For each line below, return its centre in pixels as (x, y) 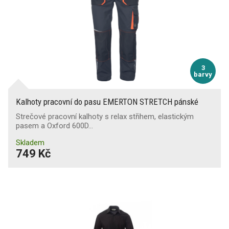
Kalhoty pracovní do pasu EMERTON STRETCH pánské (107, 102)
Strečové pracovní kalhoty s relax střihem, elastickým (105, 117)
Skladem (30, 143)
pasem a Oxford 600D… (54, 126)
